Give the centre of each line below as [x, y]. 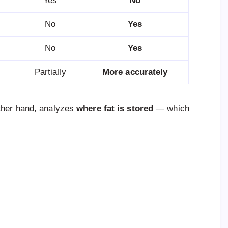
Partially [50, 72]
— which [171, 109]
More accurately [135, 72]
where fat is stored [115, 109]
